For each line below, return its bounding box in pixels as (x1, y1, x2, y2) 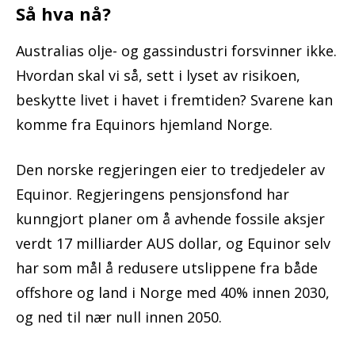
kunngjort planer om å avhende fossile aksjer (16, 209, 325, 229)
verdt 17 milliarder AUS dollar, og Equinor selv (16, 234, 330, 254)
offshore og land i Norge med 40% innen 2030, (16, 283, 330, 303)
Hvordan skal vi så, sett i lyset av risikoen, (16, 66, 300, 86)
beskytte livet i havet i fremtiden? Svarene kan (16, 90, 333, 110)
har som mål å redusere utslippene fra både (16, 258, 318, 278)
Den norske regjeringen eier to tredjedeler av (16, 160, 325, 180)
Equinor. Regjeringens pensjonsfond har (16, 185, 289, 204)
